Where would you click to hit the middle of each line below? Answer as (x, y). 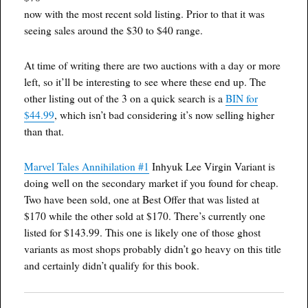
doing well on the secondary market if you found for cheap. (152, 183)
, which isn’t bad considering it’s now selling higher (165, 114)
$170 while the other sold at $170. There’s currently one (145, 216)
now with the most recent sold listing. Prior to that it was (145, 13)
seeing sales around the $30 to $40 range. (114, 30)
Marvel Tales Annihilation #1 (87, 167)
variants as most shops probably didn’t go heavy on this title (153, 249)
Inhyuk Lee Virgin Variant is (212, 167)
